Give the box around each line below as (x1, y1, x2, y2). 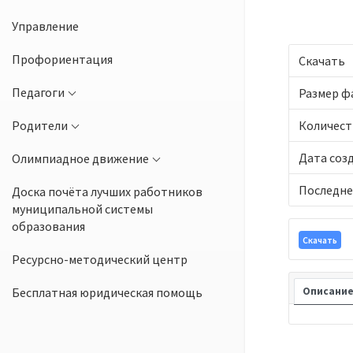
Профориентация (12, 50, 113, 67)
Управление (12, 17, 79, 34)
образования (12, 217, 85, 234)
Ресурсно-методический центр (12, 251, 188, 267)
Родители (12, 117, 68, 133)
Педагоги (12, 84, 65, 100)
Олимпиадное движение (12, 150, 149, 166)
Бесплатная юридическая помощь (12, 284, 203, 300)
